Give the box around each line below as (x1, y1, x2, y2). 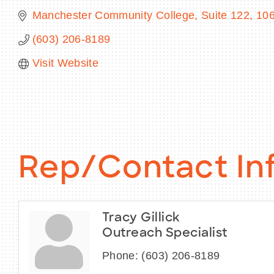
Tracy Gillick (102, 212, 180, 224)
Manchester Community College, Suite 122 (32, 9, 250, 22)
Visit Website (32, 57, 99, 70)
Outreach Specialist (102, 227, 228, 240)
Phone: (102, 249, 139, 262)
